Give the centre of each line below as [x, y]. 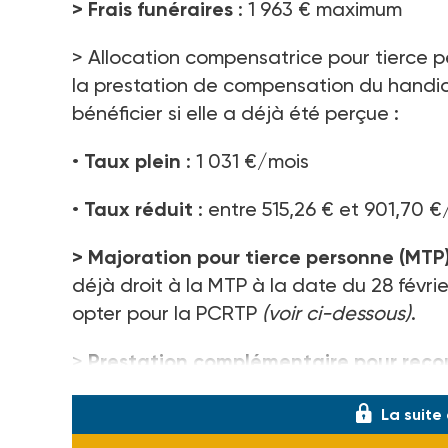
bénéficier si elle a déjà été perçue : [235, 112]
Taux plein [132, 160]
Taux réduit [138, 208]
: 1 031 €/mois [245, 160]
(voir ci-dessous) [336, 312]
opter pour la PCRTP [167, 312]
